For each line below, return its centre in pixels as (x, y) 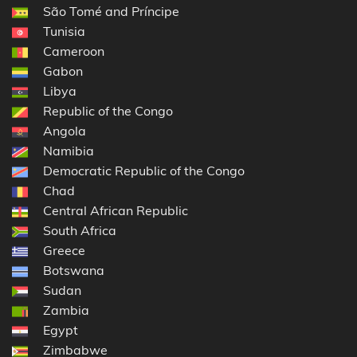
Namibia (69, 151)
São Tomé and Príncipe (111, 12)
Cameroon (74, 51)
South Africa (80, 231)
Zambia (66, 310)
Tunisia (64, 31)
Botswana (74, 271)
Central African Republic (116, 211)
